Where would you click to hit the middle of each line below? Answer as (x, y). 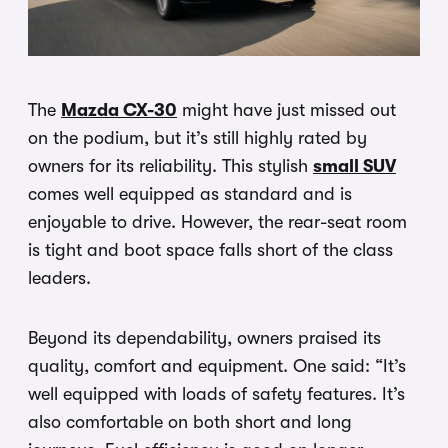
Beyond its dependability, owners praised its (204, 338)
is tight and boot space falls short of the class (210, 250)
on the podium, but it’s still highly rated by (197, 138)
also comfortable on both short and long (190, 422)
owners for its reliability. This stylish (170, 166)
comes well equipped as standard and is (190, 194)
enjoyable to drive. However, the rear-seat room (217, 222)
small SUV (354, 166)
